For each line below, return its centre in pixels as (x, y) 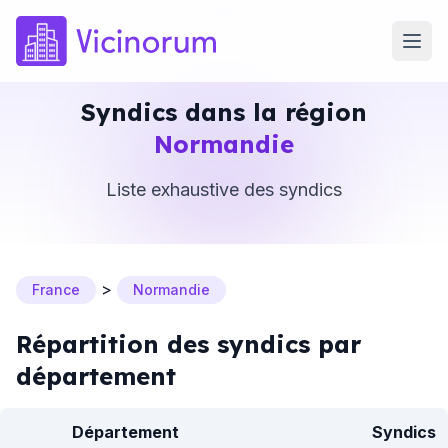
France (56, 289)
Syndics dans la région (224, 112)
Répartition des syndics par (188, 344)
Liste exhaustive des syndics (224, 189)
